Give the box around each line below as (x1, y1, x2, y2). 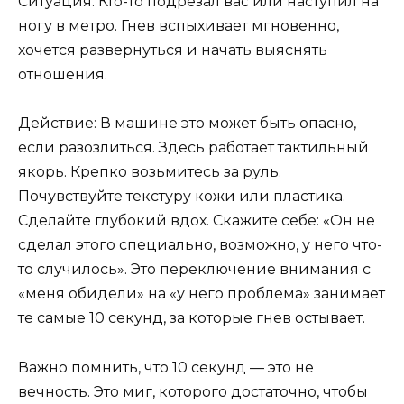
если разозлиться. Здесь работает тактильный (18, 139, 369, 157)
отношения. (18, 66, 107, 84)
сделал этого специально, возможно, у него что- (18, 236, 382, 254)
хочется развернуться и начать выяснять (18, 41, 327, 60)
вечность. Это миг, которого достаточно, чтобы (18, 382, 368, 400)
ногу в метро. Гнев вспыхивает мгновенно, (18, 17, 339, 35)
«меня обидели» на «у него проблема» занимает (18, 285, 385, 303)
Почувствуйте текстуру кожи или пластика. (18, 188, 345, 206)
